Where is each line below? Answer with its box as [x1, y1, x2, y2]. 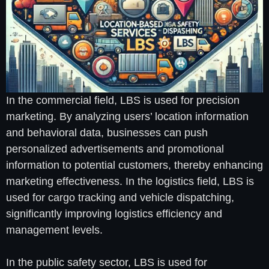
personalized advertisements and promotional [6, 143, 224, 156]
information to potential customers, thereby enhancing [6, 159, 263, 172]
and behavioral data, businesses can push [6, 127, 208, 139]
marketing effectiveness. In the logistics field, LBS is [6, 175, 254, 188]
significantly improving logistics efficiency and [6, 208, 222, 220]
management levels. [6, 224, 103, 237]
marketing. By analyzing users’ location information [6, 110, 249, 123]
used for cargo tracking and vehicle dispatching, [6, 192, 234, 204]
